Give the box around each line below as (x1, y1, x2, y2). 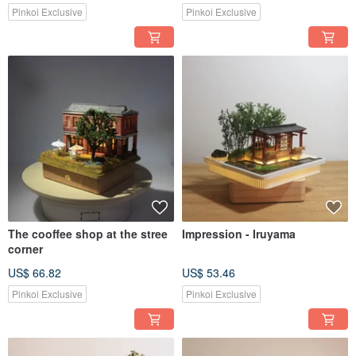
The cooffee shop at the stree (8, 226, 168, 242)
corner (8, 241, 43, 257)
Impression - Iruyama (182, 226, 296, 242)
